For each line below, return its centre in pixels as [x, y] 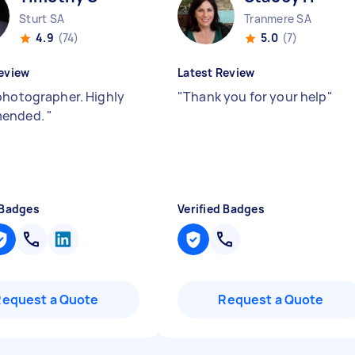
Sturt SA [42, 19]
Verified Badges [221, 209]
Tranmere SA [278, 19]
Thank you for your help [255, 97]
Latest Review [216, 73]
